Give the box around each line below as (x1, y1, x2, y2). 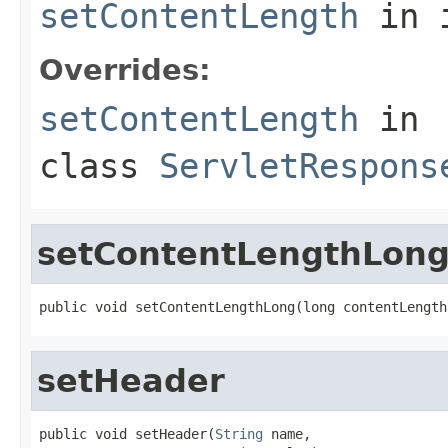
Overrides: (39, 52, 211, 87)
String (215, 425, 263, 442)
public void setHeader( (39, 425, 215, 442)
